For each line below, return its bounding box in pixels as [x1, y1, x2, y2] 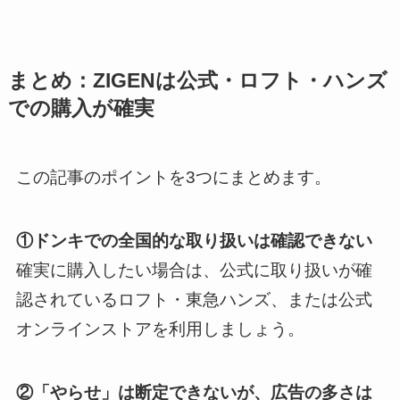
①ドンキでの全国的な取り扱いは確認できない [15, 231, 372, 250]
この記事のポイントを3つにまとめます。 [15, 168, 331, 187]
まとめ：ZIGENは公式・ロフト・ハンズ [7, 70, 387, 93]
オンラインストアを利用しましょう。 [15, 320, 304, 338]
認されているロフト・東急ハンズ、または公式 [15, 290, 372, 309]
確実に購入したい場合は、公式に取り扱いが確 [15, 261, 372, 279]
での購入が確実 [7, 97, 154, 121]
